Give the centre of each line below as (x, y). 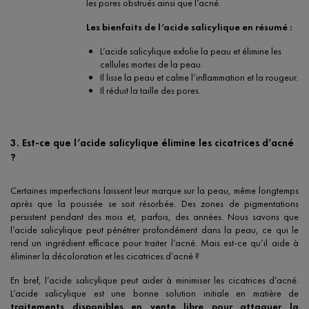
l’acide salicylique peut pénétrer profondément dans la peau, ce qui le (154, 230)
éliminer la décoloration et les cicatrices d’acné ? (105, 256)
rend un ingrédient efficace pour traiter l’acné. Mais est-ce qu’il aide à (154, 243)
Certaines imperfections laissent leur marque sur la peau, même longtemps (154, 191)
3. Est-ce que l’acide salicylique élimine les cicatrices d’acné (152, 143)
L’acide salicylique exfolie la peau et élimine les (190, 51)
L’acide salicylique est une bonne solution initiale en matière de (154, 293)
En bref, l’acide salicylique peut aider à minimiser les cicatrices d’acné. (154, 280)
